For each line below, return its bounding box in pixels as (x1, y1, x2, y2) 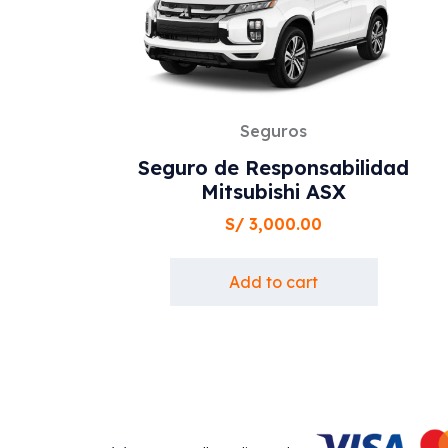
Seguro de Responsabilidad (138, 155, 410, 181)
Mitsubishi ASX (201, 179, 347, 205)
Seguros (240, 121, 308, 142)
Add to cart (229, 272, 319, 293)
